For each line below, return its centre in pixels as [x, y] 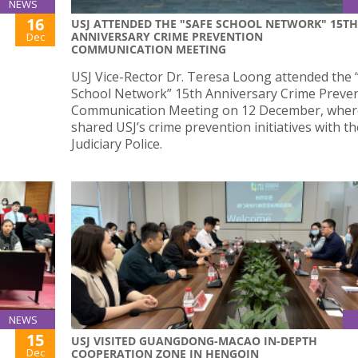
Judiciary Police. [117, 144]
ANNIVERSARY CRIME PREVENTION [167, 37]
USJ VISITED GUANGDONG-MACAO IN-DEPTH [194, 341]
